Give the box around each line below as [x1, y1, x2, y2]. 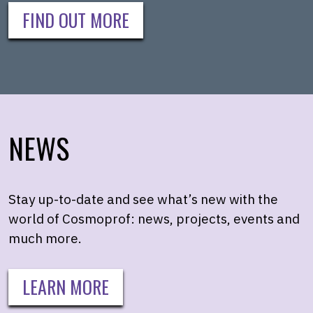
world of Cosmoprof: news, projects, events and [8, 210, 300, 228]
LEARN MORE [22, 273, 109, 301]
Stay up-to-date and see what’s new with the [8, 191, 278, 208]
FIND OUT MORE [22, 6, 129, 34]
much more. [8, 230, 82, 247]
